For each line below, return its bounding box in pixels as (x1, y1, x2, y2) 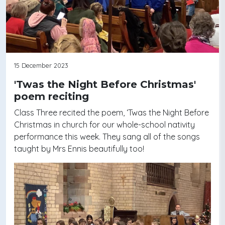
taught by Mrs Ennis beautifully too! (14, 144, 144, 154)
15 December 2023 (14, 61, 68, 70)
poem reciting (14, 90, 89, 103)
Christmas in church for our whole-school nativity (14, 120, 195, 130)
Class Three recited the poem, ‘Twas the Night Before (14, 107, 209, 118)
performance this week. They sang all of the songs (14, 132, 200, 142)
